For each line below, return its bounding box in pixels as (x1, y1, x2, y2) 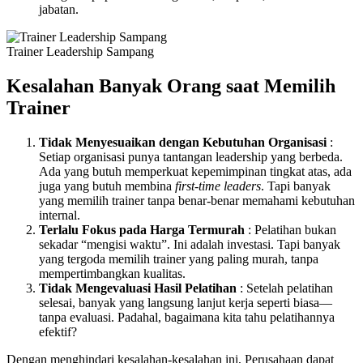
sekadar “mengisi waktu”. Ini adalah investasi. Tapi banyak (39, 237, 340, 251)
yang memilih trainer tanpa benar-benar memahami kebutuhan (39, 193, 355, 207)
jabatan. (39, 2, 79, 17)
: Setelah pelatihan (237, 280, 333, 295)
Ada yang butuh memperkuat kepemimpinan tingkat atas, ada (39, 164, 352, 178)
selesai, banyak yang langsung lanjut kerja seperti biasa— (39, 295, 332, 310)
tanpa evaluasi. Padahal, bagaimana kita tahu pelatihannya (39, 310, 335, 324)
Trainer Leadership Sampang (6, 45, 154, 59)
